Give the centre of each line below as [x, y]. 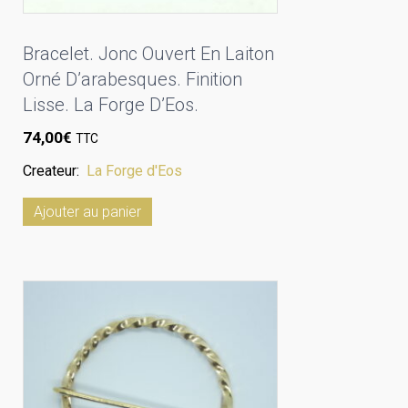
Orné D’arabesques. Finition [133, 80]
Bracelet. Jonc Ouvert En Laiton [148, 54]
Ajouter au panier [87, 211]
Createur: [55, 170]
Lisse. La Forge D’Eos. [111, 105]
